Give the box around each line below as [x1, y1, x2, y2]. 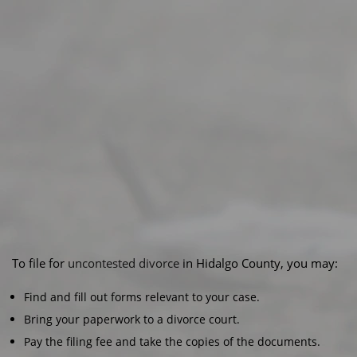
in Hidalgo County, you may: [179, 255, 338, 271]
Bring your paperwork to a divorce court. [24, 312, 240, 327]
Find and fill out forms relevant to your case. [24, 289, 260, 304]
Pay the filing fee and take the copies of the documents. [24, 334, 320, 349]
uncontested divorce [68, 255, 179, 271]
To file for [12, 255, 68, 271]
